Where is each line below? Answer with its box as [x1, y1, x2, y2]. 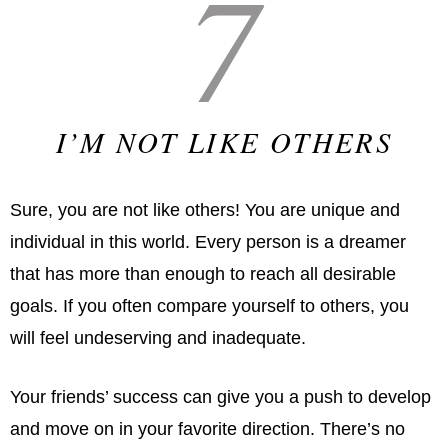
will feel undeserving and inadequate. [10, 327, 306, 348]
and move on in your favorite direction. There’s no [10, 418, 405, 439]
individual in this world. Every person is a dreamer [10, 231, 406, 252]
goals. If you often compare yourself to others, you [10, 295, 409, 316]
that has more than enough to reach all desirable [10, 263, 396, 284]
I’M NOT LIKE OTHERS [55, 121, 393, 161]
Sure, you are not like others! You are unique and [10, 199, 400, 220]
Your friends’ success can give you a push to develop [10, 386, 431, 407]
